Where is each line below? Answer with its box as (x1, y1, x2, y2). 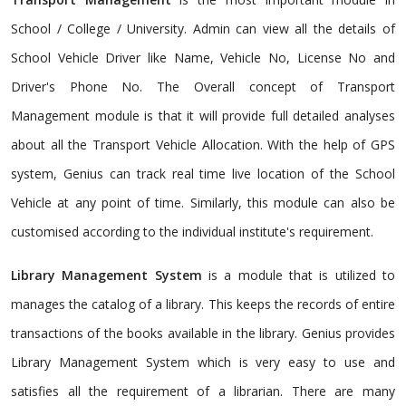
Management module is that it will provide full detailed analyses (11, 106, 395, 124)
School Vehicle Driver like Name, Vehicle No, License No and (11, 48, 395, 66)
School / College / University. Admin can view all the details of (11, 19, 395, 37)
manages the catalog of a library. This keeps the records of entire (11, 295, 395, 313)
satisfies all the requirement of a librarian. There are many (11, 382, 395, 400)
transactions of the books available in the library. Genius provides (11, 324, 395, 342)
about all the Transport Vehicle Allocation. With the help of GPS (11, 135, 395, 153)
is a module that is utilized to (201, 266, 396, 284)
